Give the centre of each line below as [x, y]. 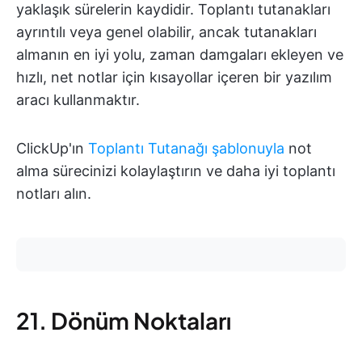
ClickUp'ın [52, 149]
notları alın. [54, 194]
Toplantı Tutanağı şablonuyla [186, 149]
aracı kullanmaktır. [78, 100]
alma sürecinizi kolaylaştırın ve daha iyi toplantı [176, 171]
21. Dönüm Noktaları [124, 321]
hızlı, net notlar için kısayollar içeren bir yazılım [174, 78]
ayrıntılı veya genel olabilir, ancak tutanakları [166, 32]
